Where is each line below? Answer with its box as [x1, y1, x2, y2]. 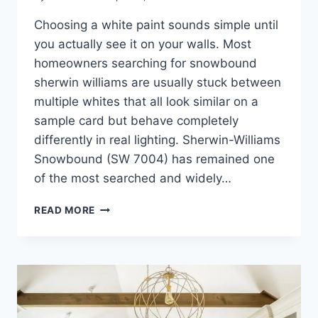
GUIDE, [94, 261, 131, 273]
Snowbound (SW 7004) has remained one [34, 152, 275, 167]
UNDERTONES [94, 275, 166, 287]
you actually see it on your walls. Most [34, 37, 251, 52]
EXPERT [94, 246, 136, 258]
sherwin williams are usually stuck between [34, 75, 281, 90]
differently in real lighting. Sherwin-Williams [34, 133, 280, 148]
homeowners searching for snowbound [34, 56, 257, 71]
